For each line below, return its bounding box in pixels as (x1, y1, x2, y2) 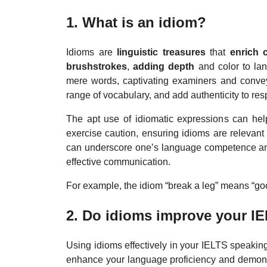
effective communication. (66, 156, 170, 167)
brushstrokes (66, 61, 127, 72)
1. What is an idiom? (66, 14, 206, 30)
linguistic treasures (117, 46, 206, 57)
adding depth (133, 61, 198, 72)
